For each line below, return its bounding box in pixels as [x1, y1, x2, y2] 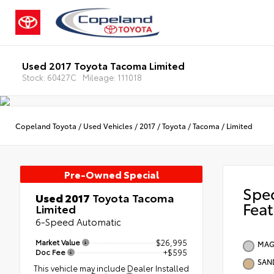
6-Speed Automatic [35, 215, 121, 228]
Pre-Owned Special [64, 167, 159, 181]
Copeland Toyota [15, 120, 76, 131]
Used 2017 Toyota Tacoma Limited [21, 57, 185, 72]
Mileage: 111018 [82, 71, 142, 83]
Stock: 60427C [21, 71, 76, 83]
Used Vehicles [83, 120, 133, 131]
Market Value [35, 237, 82, 247]
